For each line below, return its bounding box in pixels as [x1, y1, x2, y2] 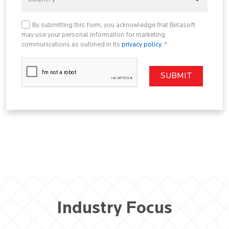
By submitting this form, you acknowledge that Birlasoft [32, 22, 195, 29]
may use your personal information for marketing [21, 32, 165, 39]
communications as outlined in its [21, 41, 122, 49]
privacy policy [122, 41, 161, 49]
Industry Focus [57, 200, 172, 218]
